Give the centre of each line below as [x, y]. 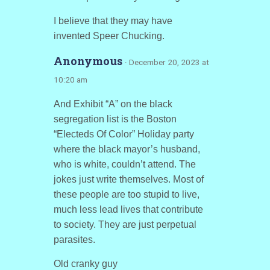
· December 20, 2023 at [167, 62]
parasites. [74, 240]
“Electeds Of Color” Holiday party [124, 134]
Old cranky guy [85, 264]
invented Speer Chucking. [109, 36]
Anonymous [89, 61]
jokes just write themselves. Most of [128, 179]
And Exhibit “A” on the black [113, 104]
